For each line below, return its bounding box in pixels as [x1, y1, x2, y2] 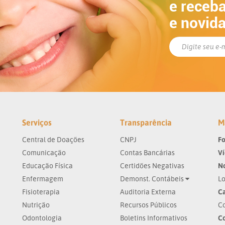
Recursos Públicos [120, 200, 177, 209]
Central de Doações [22, 135, 84, 144]
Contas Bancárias [120, 148, 175, 157]
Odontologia [22, 213, 62, 222]
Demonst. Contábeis [120, 174, 185, 183]
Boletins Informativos [120, 213, 187, 222]
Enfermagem [22, 174, 63, 183]
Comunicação [22, 148, 66, 157]
